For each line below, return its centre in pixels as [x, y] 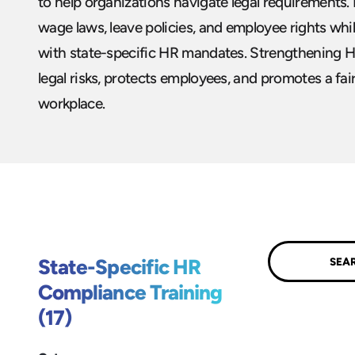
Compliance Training [130, 293]
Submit [303, 260]
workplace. [72, 103]
